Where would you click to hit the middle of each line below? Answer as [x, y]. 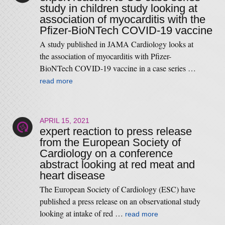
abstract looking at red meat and [117, 164]
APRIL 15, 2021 [64, 121]
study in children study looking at [118, 8]
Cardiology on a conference [106, 153]
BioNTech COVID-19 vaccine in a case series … [118, 68]
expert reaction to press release [116, 131]
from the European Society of [110, 142]
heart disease [72, 176]
